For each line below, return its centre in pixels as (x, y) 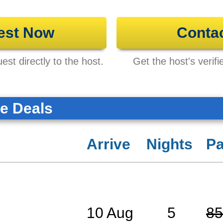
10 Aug (110, 213)
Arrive (109, 144)
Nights (169, 144)
